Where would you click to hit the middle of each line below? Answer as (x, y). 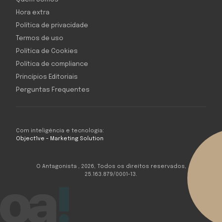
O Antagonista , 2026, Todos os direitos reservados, (111, 167)
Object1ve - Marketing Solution (60, 139)
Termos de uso (40, 39)
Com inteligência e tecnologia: (60, 131)
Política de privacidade (52, 26)
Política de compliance (52, 64)
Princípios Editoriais (47, 77)
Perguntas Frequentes (53, 90)
